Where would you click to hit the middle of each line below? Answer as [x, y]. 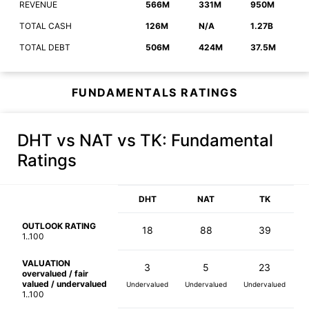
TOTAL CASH [46, 26]
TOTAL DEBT [45, 48]
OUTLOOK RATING [59, 226]
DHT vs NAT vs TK [90, 141]
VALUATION [46, 263]
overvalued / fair [55, 274]
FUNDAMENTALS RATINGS [154, 93]
